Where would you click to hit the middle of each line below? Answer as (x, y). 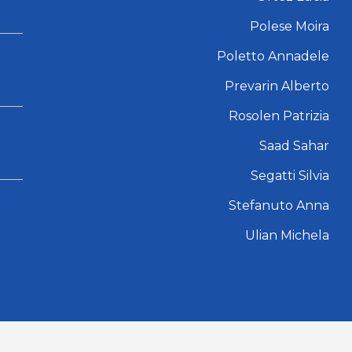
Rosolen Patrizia (279, 115)
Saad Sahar (294, 145)
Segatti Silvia (290, 175)
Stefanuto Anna (279, 205)
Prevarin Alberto (277, 86)
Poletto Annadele (273, 56)
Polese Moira (289, 26)
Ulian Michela (287, 235)
